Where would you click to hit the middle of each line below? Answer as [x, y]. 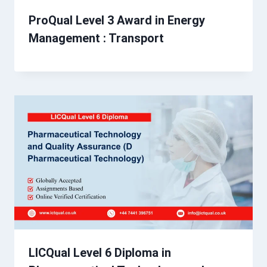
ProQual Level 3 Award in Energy [117, 20]
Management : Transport [96, 38]
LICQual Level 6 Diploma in [100, 253]
